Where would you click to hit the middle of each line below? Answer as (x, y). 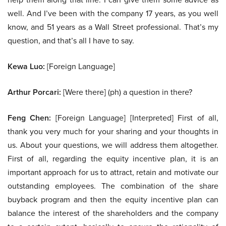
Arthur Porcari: (34, 92)
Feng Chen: (30, 118)
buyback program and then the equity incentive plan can (113, 200)
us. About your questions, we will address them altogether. (113, 145)
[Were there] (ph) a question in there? (127, 92)
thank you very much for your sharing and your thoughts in (113, 131)
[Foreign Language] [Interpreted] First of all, (135, 118)
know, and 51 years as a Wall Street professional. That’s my (113, 27)
